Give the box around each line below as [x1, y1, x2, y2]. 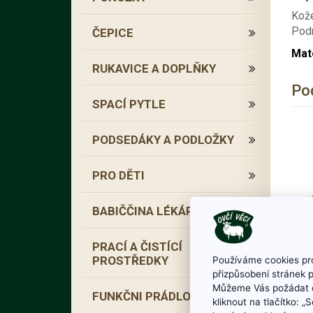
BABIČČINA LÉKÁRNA [92, 204, 210, 218]
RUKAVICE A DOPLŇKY [92, 61, 216, 75]
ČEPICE [92, 26, 133, 40]
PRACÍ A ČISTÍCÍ [92, 240, 182, 254]
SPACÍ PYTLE [92, 97, 166, 111]
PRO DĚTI [92, 168, 145, 182]
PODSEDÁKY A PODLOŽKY [92, 133, 234, 147]
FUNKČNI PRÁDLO [92, 289, 191, 303]
